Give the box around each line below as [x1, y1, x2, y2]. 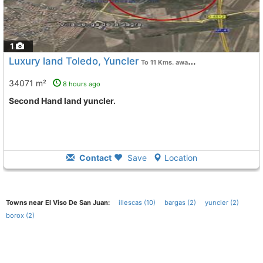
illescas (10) [119, 198, 156, 207]
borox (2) [6, 211, 35, 220]
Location [164, 153, 197, 163]
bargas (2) [164, 198, 196, 207]
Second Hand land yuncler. [14, 96, 116, 106]
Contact [77, 153, 112, 163]
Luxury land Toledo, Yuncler [9, 55, 139, 67]
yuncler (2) [205, 198, 239, 207]
